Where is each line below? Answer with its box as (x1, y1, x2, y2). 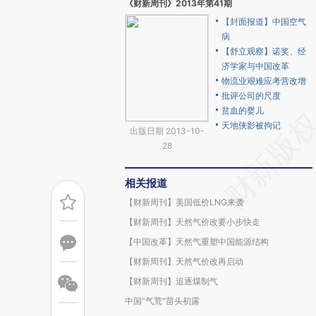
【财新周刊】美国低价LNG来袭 (125, 197, 244, 207)
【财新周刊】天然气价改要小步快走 (125, 217, 260, 227)
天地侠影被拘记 (221, 120, 281, 130)
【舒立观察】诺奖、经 (221, 46, 306, 56)
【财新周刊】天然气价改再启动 (125, 256, 243, 267)
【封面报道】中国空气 (221, 16, 306, 27)
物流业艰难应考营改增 (221, 75, 306, 86)
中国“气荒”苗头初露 (125, 296, 200, 306)
